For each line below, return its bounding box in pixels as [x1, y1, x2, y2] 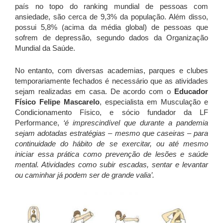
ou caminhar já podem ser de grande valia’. [15, 171, 154, 180]
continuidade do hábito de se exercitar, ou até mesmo [15, 139, 208, 148]
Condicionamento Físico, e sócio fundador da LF [15, 108, 208, 117]
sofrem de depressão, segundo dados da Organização [15, 33, 208, 42]
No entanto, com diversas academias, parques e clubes [15, 66, 208, 75]
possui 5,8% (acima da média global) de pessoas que [15, 23, 208, 32]
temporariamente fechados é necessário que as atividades [15, 77, 208, 86]
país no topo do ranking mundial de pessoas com [15, 2, 208, 11]
